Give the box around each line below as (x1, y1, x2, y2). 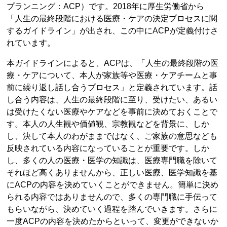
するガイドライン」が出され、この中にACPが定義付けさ (7, 26, 219, 35)
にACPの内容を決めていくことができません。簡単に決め (7, 180, 219, 190)
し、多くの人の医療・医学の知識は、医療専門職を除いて (7, 156, 218, 165)
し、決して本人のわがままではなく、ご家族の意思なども (7, 132, 218, 141)
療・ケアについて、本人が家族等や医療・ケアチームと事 (7, 71, 218, 80)
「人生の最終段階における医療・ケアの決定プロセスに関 (7, 14, 218, 23)
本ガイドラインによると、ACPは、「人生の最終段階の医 (7, 59, 219, 68)
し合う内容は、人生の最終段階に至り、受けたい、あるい (7, 95, 218, 104)
